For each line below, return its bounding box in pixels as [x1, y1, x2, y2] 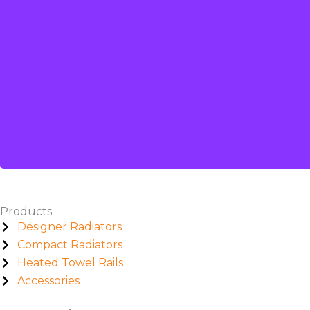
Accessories [17, 273, 80, 287]
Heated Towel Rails [17, 255, 123, 269]
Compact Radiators [17, 237, 122, 251]
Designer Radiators [17, 219, 122, 233]
